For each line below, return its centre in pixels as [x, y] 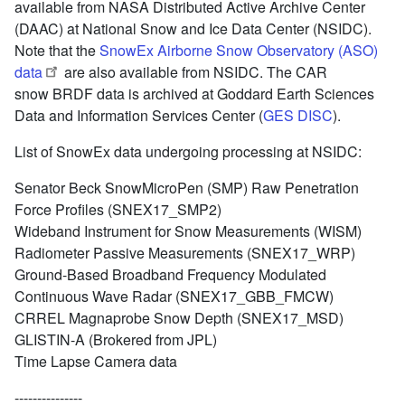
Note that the [55, 50]
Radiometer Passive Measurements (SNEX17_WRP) [185, 252]
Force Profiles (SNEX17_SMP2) [118, 209]
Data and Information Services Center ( [139, 115]
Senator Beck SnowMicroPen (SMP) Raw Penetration [187, 187]
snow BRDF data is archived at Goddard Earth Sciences [194, 93]
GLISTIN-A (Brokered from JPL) [116, 339]
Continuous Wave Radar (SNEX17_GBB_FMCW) [174, 296]
